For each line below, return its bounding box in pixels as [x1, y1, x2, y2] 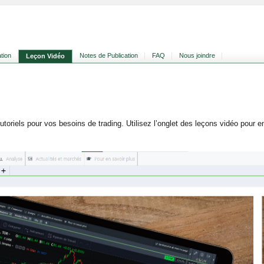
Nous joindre [179, 52, 215, 59]
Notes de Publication [80, 52, 138, 59]
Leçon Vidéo [26, 52, 65, 60]
